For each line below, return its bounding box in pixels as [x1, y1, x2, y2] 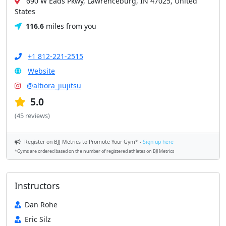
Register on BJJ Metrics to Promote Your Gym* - [23, 138, 143, 145]
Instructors [15, 180, 60, 192]
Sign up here [143, 138, 174, 145]
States [15, 7, 35, 16]
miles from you [44, 21, 96, 31]
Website [28, 66, 55, 76]
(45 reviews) [15, 111, 50, 120]
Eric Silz [25, 214, 51, 224]
